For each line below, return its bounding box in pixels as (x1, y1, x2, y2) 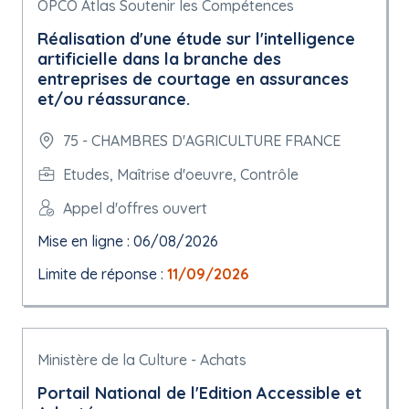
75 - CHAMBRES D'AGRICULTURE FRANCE (63, 131, 341, 150)
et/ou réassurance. (37, 89, 190, 110)
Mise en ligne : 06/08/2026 (37, 232, 218, 250)
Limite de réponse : (37, 265, 167, 283)
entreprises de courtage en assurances (37, 68, 349, 89)
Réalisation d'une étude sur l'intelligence (37, 28, 355, 49)
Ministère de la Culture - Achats (37, 351, 246, 369)
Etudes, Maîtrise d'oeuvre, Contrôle (63, 164, 299, 184)
